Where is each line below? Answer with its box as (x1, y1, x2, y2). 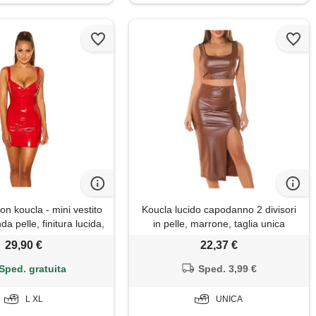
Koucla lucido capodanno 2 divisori (141, 204, 296, 216)
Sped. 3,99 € (198, 263, 257, 275)
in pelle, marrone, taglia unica (152, 218, 285, 230)
